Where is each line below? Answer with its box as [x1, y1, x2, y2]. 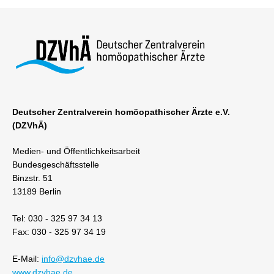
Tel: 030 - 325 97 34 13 [12, 213, 102, 223]
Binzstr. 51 [12, 173, 53, 183]
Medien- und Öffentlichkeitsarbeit [12, 146, 140, 156]
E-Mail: [12, 254, 42, 264]
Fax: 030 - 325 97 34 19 [12, 227, 106, 237]
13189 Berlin [12, 187, 61, 196]
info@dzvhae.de [42, 254, 105, 264]
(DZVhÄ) [12, 120, 47, 130]
